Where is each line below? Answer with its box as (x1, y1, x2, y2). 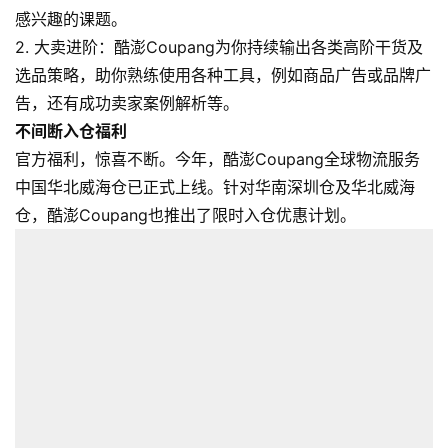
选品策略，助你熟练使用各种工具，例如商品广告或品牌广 (15, 64, 431, 85)
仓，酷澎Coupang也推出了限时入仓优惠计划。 (15, 204, 356, 225)
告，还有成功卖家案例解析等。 (15, 92, 239, 113)
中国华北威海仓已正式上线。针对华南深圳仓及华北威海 (15, 176, 415, 197)
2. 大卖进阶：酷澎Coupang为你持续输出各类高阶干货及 (15, 36, 423, 57)
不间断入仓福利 (15, 120, 127, 141)
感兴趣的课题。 (15, 8, 127, 29)
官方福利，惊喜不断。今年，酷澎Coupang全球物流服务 (15, 148, 420, 169)
